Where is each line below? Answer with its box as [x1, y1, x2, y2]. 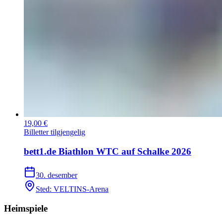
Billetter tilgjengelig [24, 128, 85, 137]
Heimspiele [4, 203, 48, 214]
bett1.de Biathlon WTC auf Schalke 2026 [24, 146, 191, 157]
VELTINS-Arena [54, 185, 109, 194]
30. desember [36, 171, 77, 180]
